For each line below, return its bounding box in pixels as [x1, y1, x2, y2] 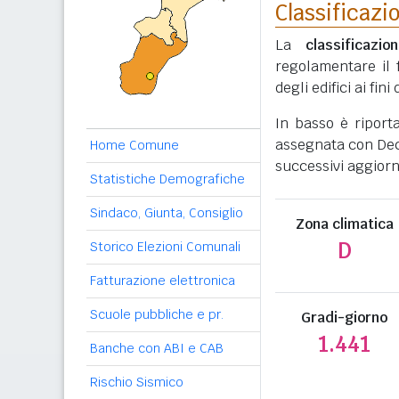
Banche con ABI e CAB [90, 340, 224, 356]
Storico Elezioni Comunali [90, 239, 240, 255]
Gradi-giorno [301, 308, 388, 327]
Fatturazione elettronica [90, 273, 235, 289]
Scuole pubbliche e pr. [90, 306, 224, 322]
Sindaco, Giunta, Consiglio [90, 205, 243, 221]
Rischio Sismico [90, 374, 183, 390]
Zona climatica [295, 215, 394, 233]
